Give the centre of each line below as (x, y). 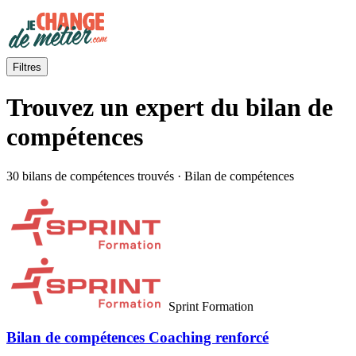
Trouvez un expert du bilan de (170, 108)
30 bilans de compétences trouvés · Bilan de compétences (150, 176)
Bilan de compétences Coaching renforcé (137, 337)
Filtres (27, 67)
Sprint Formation (211, 306)
